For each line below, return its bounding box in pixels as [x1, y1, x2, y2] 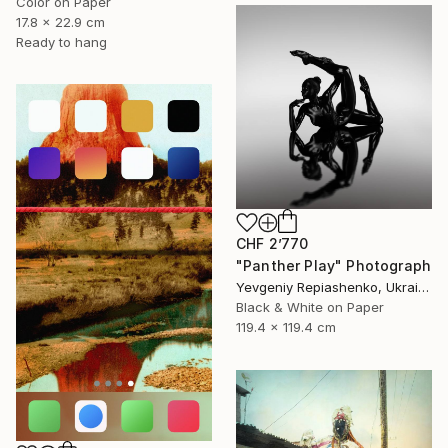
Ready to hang [16, 34, 107, 51]
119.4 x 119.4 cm [236, 318, 336, 335]
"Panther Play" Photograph [236, 256, 431, 274]
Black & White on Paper [236, 298, 384, 315]
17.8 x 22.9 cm [16, 14, 105, 31]
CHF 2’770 [236, 234, 309, 252]
